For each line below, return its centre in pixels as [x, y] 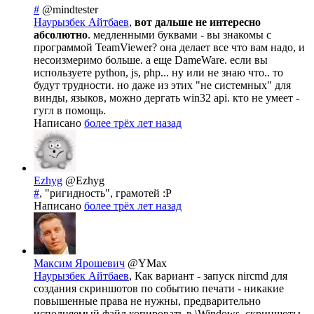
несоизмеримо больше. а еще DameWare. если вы [151, 60]
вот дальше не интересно [198, 22]
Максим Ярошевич [79, 264]
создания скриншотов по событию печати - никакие [159, 289]
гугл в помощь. [70, 111]
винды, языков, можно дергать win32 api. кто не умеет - [166, 98]
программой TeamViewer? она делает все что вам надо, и [169, 48]
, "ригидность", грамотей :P [105, 193]
